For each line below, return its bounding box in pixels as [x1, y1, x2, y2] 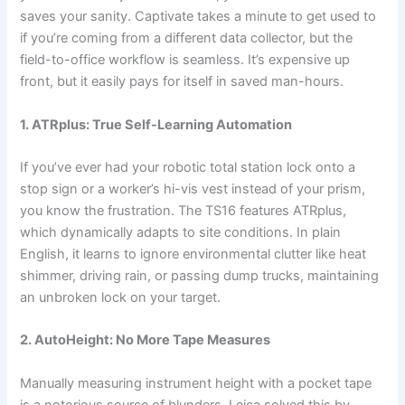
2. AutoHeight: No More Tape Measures [20, 332, 271, 349]
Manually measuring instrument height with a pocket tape [20, 374, 372, 391]
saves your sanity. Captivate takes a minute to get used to [20, 8, 377, 25]
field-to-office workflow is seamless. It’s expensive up [20, 52, 351, 69]
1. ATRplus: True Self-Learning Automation [20, 116, 293, 133]
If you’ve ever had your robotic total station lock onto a [20, 159, 356, 176]
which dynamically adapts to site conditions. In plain [20, 224, 342, 241]
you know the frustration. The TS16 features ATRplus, [20, 202, 347, 220]
